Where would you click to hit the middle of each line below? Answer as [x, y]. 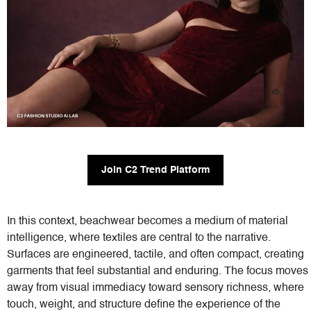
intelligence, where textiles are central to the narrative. [139, 238]
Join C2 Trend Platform [155, 170]
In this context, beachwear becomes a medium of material [148, 221]
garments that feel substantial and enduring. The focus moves [158, 271]
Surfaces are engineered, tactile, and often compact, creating [155, 254]
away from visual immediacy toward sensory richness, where [155, 288]
